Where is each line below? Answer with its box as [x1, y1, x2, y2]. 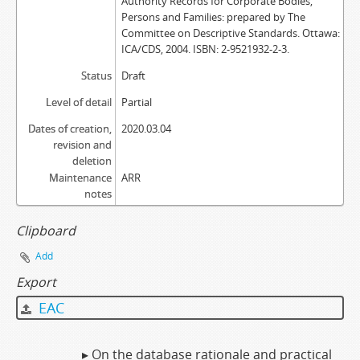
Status [80, 68, 112, 83]
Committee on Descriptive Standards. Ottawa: [121, 26, 340, 40]
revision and [52, 137, 112, 152]
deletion [72, 153, 112, 168]
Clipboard [16, 222, 76, 239]
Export [16, 273, 56, 291]
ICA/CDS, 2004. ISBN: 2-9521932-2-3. [121, 42, 289, 56]
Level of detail [45, 95, 112, 109]
